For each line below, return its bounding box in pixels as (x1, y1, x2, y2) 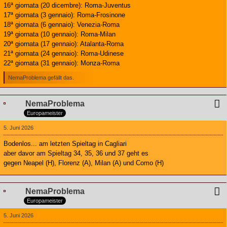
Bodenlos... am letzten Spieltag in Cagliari (4, 140, 127, 148)
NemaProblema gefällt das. (8, 74, 74, 81)
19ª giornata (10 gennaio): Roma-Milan (4, 30, 116, 39)
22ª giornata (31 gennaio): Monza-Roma (4, 59, 120, 67)
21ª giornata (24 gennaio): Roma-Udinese (4, 50, 124, 58)
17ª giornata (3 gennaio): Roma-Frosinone (4, 11, 125, 19)
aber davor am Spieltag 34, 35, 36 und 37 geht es (4, 149, 148, 158)
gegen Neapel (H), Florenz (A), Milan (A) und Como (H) (4, 159, 164, 167)
